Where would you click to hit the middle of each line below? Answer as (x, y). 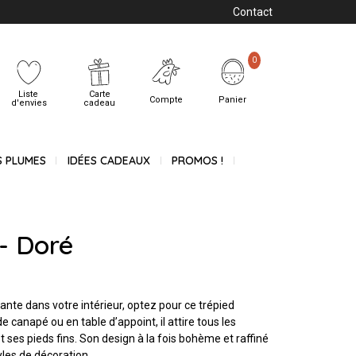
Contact (253, 12)
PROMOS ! (198, 161)
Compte (166, 99)
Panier (233, 99)
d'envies (29, 103)
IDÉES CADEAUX (108, 161)
